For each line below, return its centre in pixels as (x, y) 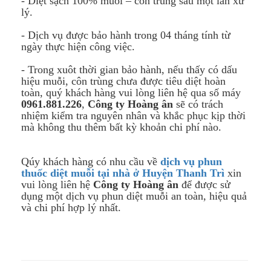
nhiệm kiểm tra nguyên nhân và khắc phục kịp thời (133, 116)
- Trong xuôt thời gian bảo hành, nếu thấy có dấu (129, 70)
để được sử (204, 185)
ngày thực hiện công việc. (78, 47)
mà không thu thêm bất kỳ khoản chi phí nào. (121, 127)
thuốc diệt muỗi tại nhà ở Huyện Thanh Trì (123, 173)
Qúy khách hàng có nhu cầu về (91, 162)
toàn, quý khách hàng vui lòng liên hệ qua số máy (131, 93)
